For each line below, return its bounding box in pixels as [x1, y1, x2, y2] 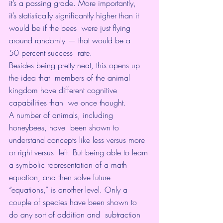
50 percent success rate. [9, 47, 92, 58]
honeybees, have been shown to [9, 121, 121, 133]
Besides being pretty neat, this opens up [9, 59, 142, 71]
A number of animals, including [9, 109, 115, 120]
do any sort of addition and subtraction [9, 209, 143, 220]
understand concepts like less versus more [9, 134, 147, 145]
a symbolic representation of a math [9, 159, 132, 170]
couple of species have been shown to [9, 196, 139, 208]
